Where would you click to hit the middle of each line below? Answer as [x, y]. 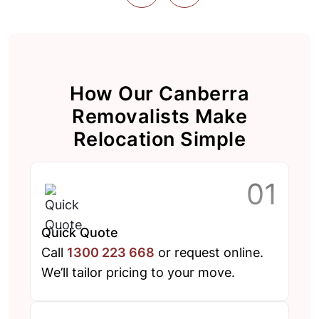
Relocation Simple [159, 140]
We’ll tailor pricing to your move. [138, 273]
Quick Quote [80, 233]
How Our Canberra [159, 94]
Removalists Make [159, 117]
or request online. [209, 253]
